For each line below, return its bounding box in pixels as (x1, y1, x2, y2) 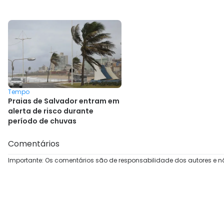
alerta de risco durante (8, 106, 93, 116)
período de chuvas (8, 116, 76, 126)
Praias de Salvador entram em (8, 96, 119, 106)
